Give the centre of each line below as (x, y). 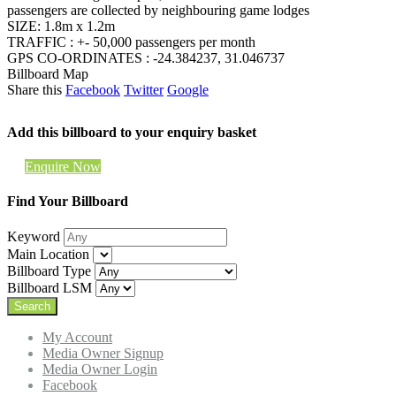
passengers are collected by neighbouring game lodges (158, 10)
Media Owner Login (100, 369)
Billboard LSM (49, 288)
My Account (77, 338)
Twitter (144, 89)
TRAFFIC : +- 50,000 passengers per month (131, 42)
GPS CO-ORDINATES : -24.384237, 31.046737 (146, 57)
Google (188, 89)
